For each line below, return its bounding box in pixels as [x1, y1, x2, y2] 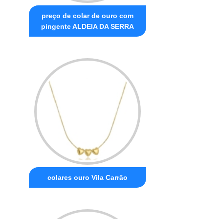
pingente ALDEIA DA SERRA [41, 22, 134, 30]
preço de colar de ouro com [42, 11, 134, 20]
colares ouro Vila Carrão [47, 173, 128, 181]
